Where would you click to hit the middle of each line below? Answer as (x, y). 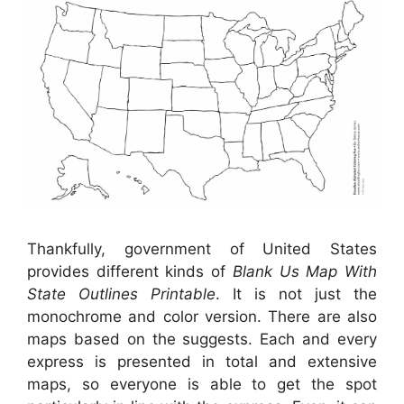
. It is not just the (296, 294)
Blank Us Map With (305, 271)
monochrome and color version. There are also (202, 316)
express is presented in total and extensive (202, 361)
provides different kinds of (130, 271)
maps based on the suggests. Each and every (202, 339)
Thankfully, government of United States (202, 248)
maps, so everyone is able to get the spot (202, 384)
